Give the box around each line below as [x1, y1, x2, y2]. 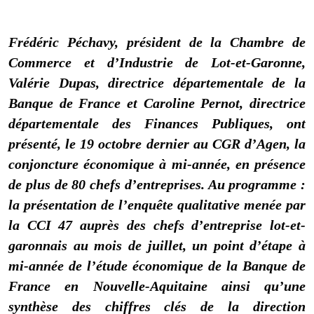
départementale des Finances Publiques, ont [8, 116, 306, 132]
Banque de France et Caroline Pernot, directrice [8, 95, 306, 111]
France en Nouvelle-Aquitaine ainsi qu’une [8, 278, 306, 294]
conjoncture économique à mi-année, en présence [8, 156, 306, 172]
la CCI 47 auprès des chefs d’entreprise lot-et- [8, 217, 306, 233]
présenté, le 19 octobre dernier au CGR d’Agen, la [8, 136, 306, 152]
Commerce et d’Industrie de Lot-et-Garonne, [8, 55, 306, 71]
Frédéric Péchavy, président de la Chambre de [8, 34, 306, 50]
